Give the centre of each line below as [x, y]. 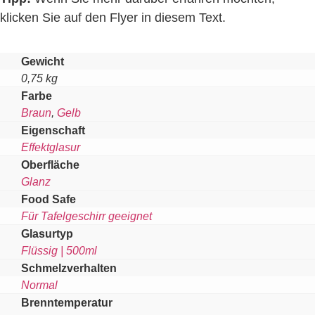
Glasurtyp [47, 233]
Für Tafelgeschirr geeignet [86, 216]
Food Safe [49, 199]
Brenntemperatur [67, 302]
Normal [39, 284]
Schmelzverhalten [69, 268]
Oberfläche [50, 164]
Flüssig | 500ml [59, 250]
